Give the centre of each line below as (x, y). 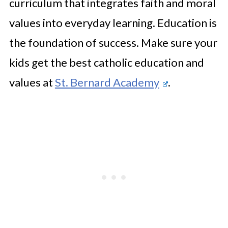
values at (32, 82)
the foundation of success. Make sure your (113, 42)
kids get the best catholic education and (106, 62)
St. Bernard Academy (107, 82)
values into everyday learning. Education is (113, 23)
